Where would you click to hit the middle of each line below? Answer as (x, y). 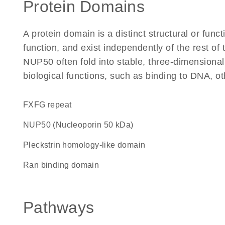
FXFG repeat (50, 105)
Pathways (59, 207)
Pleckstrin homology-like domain (87, 145)
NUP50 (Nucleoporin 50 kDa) (81, 125)
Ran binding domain (64, 165)
